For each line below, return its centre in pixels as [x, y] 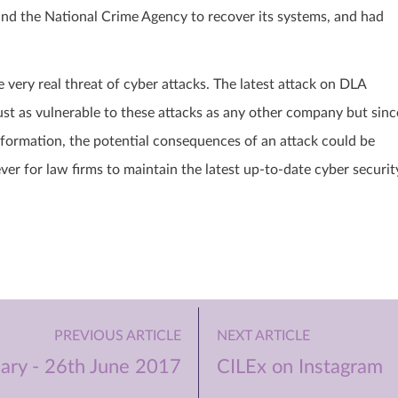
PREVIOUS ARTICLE [118, 336]
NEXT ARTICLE [263, 336]
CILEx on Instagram [300, 367]
